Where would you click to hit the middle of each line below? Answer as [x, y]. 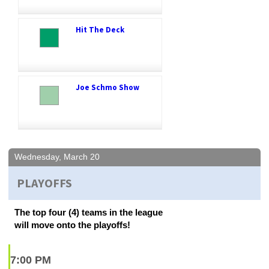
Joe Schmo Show [107, 87]
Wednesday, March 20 [57, 156]
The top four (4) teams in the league [89, 212]
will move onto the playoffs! [72, 225]
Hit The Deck [100, 29]
